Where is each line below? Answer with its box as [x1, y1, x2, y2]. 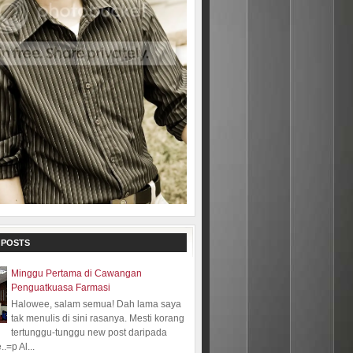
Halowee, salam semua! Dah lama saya [11, 298, 181, 310]
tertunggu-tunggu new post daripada [11, 326, 167, 338]
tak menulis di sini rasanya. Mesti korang [11, 312, 184, 324]
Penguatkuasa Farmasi [11, 282, 110, 294]
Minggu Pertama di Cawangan [11, 268, 142, 280]
